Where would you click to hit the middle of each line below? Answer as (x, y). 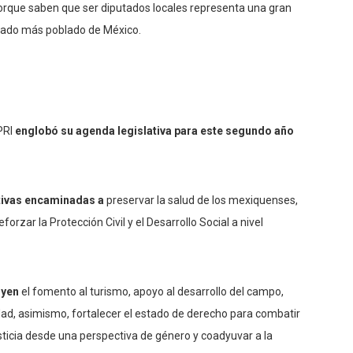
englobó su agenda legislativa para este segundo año (154, 131)
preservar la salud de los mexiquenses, (201, 201)
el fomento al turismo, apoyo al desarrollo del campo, (151, 292)
